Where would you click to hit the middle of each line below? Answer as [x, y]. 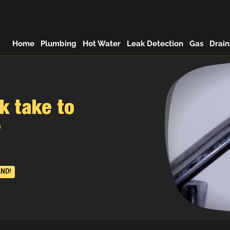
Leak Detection [155, 44]
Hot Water [102, 44]
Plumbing [59, 44]
